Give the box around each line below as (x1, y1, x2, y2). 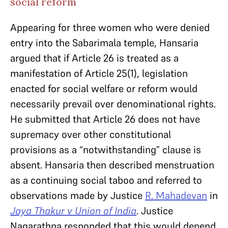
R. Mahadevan (145, 189, 207, 202)
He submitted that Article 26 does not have (10, 112, 200, 126)
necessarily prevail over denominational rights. (10, 97, 216, 110)
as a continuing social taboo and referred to (10, 174, 202, 187)
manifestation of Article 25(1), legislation (10, 67, 188, 80)
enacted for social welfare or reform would (10, 82, 197, 95)
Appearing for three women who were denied (10, 21, 210, 34)
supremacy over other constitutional (10, 128, 171, 141)
